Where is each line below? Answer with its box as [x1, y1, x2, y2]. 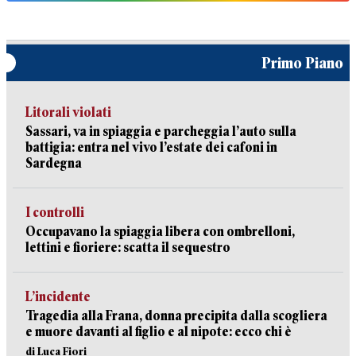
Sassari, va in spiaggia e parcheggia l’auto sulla [25, 124, 296, 139]
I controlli [25, 205, 84, 220]
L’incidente [25, 289, 91, 304]
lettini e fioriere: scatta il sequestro [25, 240, 230, 255]
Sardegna [25, 156, 82, 171]
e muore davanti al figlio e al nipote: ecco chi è [25, 324, 292, 339]
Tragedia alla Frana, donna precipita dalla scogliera [25, 308, 327, 323]
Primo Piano [261, 54, 343, 72]
